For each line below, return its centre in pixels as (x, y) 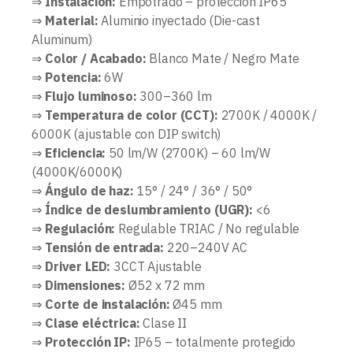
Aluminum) (62, 40)
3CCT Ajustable (156, 267)
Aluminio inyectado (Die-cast (179, 21)
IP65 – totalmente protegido (213, 342)
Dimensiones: (85, 286)
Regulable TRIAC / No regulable (208, 229)
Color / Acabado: (96, 59)
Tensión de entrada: (104, 248)
